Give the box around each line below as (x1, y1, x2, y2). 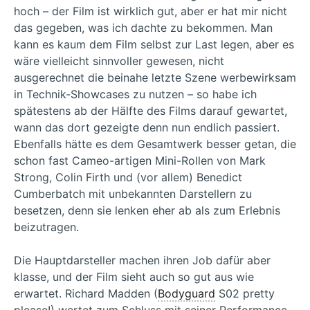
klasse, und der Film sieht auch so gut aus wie (14, 270, 254, 284)
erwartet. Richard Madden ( (14, 286, 158, 300)
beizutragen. (14, 220, 79, 234)
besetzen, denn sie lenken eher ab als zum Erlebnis (14, 203, 280, 217)
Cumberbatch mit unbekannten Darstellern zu (14, 187, 252, 201)
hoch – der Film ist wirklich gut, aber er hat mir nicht (14, 4, 287, 18)
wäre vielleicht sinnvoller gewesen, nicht (14, 54, 224, 68)
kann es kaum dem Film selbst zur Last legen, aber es (14, 37, 294, 51)
